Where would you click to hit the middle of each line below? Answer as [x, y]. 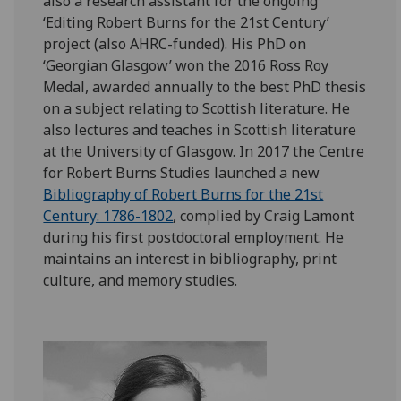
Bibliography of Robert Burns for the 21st [183, 194]
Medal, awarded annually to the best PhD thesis [205, 87]
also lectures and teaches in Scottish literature [200, 130]
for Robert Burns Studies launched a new [182, 173]
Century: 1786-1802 [108, 216]
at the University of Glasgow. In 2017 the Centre [204, 151]
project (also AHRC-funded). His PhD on [175, 44]
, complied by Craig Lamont [264, 216]
